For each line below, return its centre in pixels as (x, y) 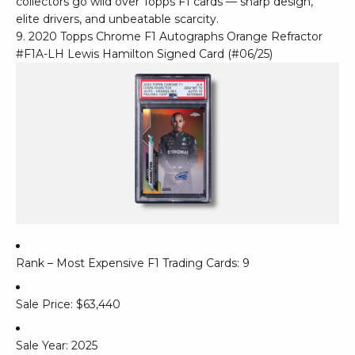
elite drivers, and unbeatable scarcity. (117, 19)
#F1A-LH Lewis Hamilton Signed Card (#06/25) (144, 53)
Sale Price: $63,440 (68, 305)
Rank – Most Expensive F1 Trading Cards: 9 (133, 263)
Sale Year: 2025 (57, 346)
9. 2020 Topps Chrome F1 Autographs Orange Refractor (169, 36)
